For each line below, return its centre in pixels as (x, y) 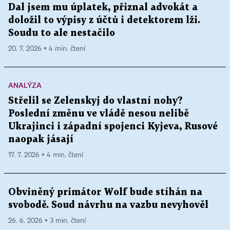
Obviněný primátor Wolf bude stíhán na (105, 193)
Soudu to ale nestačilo (62, 33)
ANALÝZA (25, 85)
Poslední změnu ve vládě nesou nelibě (99, 114)
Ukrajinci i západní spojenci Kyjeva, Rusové (113, 127)
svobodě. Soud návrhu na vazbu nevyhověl (108, 205)
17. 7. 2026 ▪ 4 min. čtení (46, 155)
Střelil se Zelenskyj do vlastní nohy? (95, 101)
